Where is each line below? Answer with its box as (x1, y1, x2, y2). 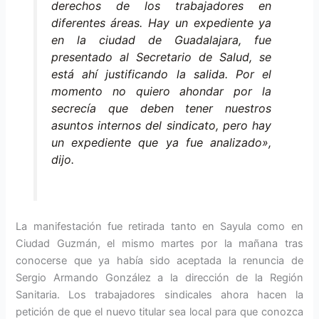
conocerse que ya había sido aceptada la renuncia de (16, 253, 303, 267)
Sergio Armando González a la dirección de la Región (16, 271, 303, 284)
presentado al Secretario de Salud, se (51, 50, 272, 65)
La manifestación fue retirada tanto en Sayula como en (16, 219, 303, 233)
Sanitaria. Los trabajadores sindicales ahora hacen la (16, 288, 303, 301)
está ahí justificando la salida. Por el (51, 67, 272, 82)
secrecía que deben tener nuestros (51, 101, 272, 116)
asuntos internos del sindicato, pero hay (51, 118, 272, 133)
